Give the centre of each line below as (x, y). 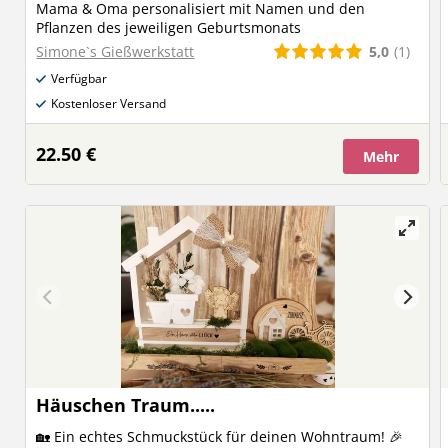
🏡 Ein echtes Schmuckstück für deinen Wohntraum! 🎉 (220, 436)
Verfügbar (79, 78)
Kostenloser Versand (109, 103)
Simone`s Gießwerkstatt (115, 51)
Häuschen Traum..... (126, 405)
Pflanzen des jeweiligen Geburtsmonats (169, 27)
